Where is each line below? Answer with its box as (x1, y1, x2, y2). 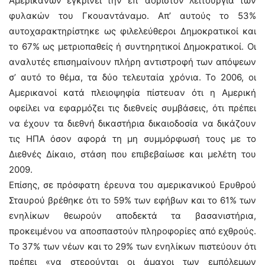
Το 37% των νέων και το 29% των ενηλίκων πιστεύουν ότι (9, 241, 256, 252)
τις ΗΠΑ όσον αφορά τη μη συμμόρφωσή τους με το (9, 133, 256, 144)
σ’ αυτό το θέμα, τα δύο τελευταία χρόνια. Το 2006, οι (9, 72, 256, 83)
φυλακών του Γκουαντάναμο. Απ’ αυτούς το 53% (9, 10, 256, 21)
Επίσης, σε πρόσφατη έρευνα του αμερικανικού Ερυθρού (9, 179, 256, 190)
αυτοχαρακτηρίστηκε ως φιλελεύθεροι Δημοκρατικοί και (9, 25, 256, 37)
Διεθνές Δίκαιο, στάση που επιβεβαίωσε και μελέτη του (9, 148, 256, 160)
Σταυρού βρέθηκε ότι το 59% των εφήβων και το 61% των (9, 195, 256, 206)
